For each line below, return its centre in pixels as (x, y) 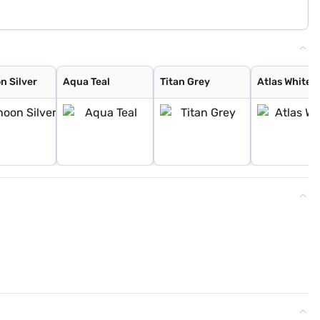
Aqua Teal (87, 82)
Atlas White (285, 82)
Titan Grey (185, 82)
